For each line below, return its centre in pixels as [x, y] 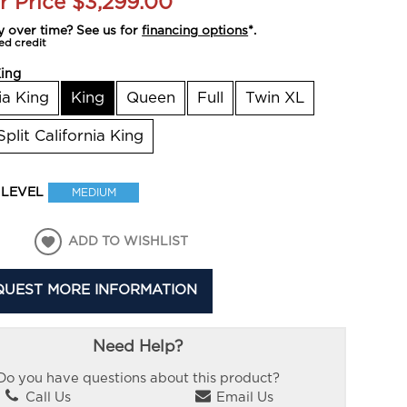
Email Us [243, 398]
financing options [195, 30]
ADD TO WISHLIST [129, 241]
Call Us [47, 398]
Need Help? [138, 347]
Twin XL [275, 98]
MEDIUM [94, 192]
